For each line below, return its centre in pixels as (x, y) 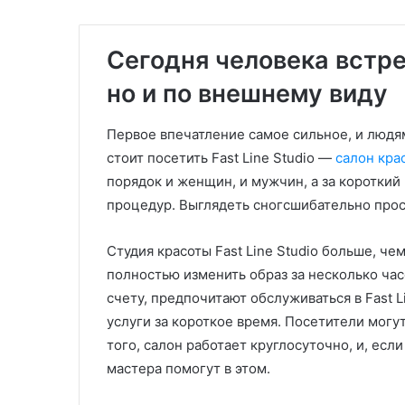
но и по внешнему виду (247, 94)
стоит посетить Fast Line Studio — (221, 157)
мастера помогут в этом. (188, 368)
